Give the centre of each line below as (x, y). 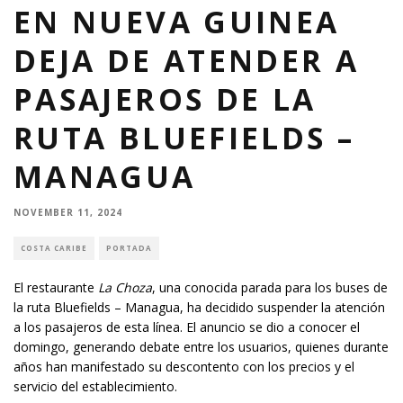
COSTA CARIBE (54, 248)
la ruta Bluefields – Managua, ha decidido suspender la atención (199, 307)
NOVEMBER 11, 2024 (68, 212)
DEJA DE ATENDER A (187, 60)
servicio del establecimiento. (95, 386)
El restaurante (56, 287)
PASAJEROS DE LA (165, 99)
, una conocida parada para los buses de (270, 287)
